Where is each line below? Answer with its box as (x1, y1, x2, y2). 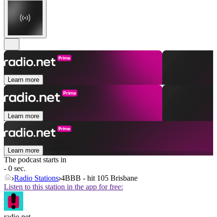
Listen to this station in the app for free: (4, 183, 123, 191)
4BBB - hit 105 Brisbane (61, 174, 138, 183)
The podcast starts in (4, 155, 66, 164)
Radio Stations (14, 174, 59, 183)
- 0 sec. (4, 164, 26, 173)
